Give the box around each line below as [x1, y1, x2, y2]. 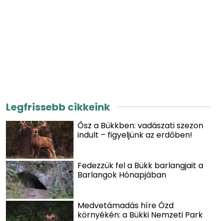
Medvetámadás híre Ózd [77, 199, 174, 211]
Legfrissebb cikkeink [6, 100, 110, 114]
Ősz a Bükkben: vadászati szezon [77, 119, 204, 131]
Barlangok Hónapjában [77, 169, 167, 181]
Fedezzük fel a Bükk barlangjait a [77, 159, 204, 171]
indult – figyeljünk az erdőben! [77, 129, 193, 141]
